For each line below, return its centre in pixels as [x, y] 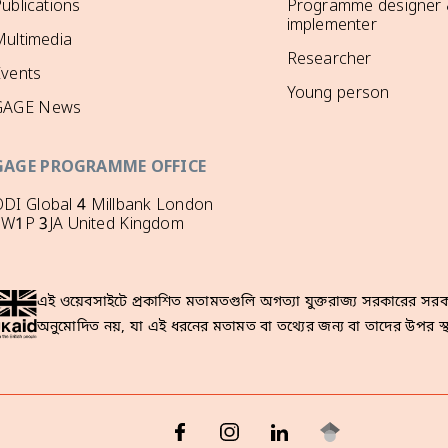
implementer [331, 26]
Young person [338, 94]
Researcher [329, 60]
